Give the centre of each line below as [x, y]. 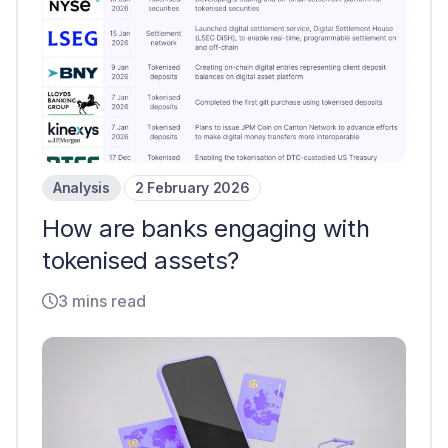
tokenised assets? [140, 260]
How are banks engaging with [206, 228]
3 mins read [102, 301]
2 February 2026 [192, 187]
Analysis [81, 187]
